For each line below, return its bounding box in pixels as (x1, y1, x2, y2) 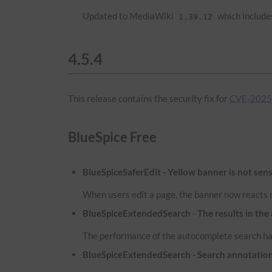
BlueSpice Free (68, 129, 157, 146)
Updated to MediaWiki (83, 10, 176, 21)
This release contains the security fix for (68, 92, 229, 104)
